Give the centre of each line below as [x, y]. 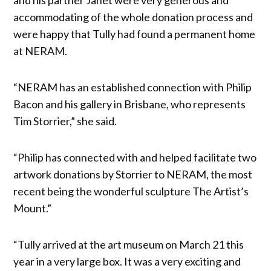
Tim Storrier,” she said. [65, 121]
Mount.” [33, 208]
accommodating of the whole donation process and [133, 17]
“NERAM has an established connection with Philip [133, 87]
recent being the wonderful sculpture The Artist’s [131, 191]
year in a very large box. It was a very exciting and [127, 261]
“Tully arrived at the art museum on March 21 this [129, 244]
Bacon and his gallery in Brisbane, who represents [130, 104]
